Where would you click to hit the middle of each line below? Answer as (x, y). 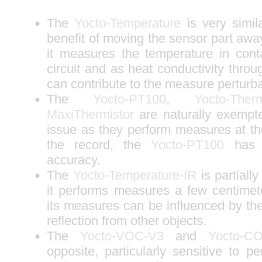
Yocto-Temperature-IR (135, 175)
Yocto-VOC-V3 (122, 236)
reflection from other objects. (127, 221)
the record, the (99, 145)
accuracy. (73, 160)
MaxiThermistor (90, 114)
